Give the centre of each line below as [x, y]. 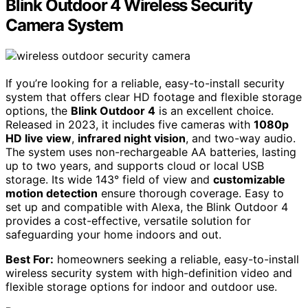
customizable [249, 179]
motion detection [52, 193]
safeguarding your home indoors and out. [113, 234]
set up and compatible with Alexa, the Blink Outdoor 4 [147, 207]
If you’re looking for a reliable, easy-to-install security [145, 83]
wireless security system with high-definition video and [149, 273]
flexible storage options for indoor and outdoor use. [141, 286]
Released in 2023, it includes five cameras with [130, 124]
